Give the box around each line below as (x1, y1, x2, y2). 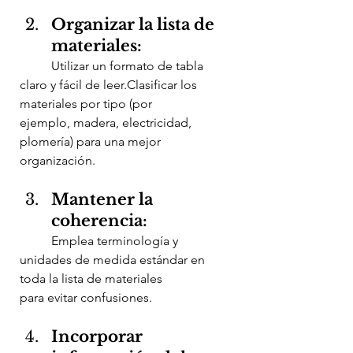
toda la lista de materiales (20, 271, 165, 287)
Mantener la (51, 190, 157, 210)
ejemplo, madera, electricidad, (20, 115, 195, 131)
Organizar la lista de (51, 15, 218, 35)
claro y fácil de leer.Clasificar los (20, 77, 200, 93)
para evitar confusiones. (20, 290, 152, 306)
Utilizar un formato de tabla (20, 58, 51, 74)
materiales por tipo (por (20, 96, 155, 112)
